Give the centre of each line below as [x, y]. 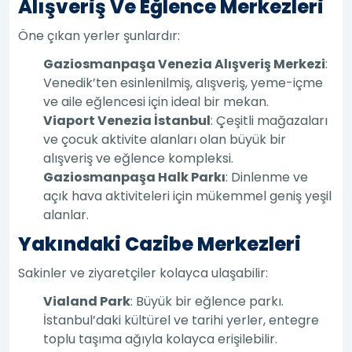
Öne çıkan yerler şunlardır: [99, 35]
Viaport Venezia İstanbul [127, 120]
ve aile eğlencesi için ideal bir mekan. [156, 101]
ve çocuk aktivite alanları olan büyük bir [165, 139]
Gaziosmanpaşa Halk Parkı [135, 177]
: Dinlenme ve [267, 177]
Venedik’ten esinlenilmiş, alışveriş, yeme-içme [183, 82]
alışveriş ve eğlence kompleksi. [139, 158]
